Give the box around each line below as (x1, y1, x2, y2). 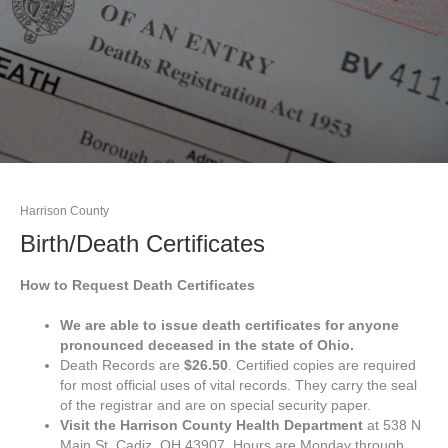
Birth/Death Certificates (20, 230, 265, 257)
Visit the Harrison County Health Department (60, 417, 367, 433)
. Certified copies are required (228, 357, 416, 373)
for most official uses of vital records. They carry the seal (60, 377, 417, 393)
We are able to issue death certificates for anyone (60, 317, 399, 333)
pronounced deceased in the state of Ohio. (60, 337, 354, 353)
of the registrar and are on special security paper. (60, 397, 371, 413)
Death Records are (60, 357, 184, 373)
